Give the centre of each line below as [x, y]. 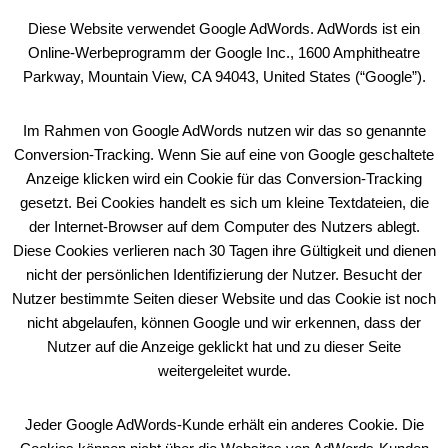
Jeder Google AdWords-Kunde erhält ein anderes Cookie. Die [224, 424]
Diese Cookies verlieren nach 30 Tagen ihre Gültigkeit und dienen [224, 250]
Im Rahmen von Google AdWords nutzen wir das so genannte [224, 130]
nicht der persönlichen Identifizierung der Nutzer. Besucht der [224, 274]
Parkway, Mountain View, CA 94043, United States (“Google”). [224, 76]
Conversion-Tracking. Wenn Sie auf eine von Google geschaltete [224, 154]
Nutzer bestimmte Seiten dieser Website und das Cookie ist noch [224, 298]
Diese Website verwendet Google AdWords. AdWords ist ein [224, 28]
